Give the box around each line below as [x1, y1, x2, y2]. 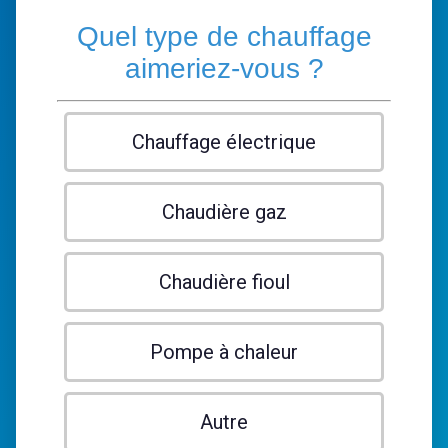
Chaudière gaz [161, 200, 287, 224]
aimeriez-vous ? [124, 53, 324, 84]
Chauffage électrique [132, 130, 316, 154]
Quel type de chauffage [76, 21, 372, 52]
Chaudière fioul [158, 270, 290, 294]
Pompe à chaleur [150, 340, 298, 364]
